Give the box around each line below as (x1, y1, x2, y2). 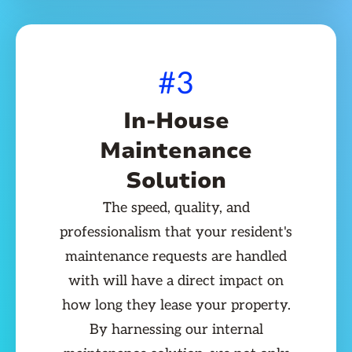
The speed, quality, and (102, 200, 250, 217)
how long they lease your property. (61, 297, 291, 314)
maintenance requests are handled (65, 248, 287, 266)
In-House (123, 106, 229, 137)
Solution (126, 166, 226, 196)
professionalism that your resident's (60, 224, 292, 241)
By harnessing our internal (89, 321, 263, 339)
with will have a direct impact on (68, 273, 284, 290)
